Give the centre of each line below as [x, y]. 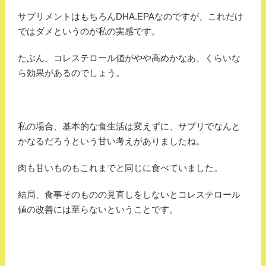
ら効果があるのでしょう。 [71, 73]
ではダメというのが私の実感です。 [89, 31]
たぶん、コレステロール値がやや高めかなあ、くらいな [129, 58]
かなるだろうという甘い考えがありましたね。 [111, 141]
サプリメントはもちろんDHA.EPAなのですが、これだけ [130, 17]
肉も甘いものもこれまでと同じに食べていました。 [120, 168]
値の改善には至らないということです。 [98, 210]
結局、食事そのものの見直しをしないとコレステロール [129, 195]
